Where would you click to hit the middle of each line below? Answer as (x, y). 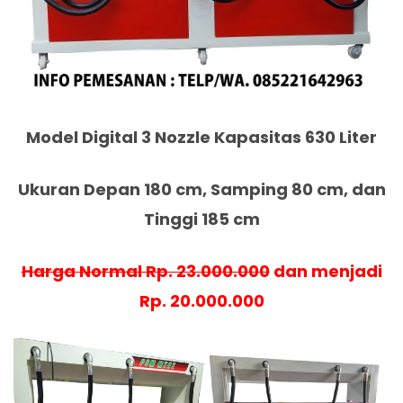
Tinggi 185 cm (201, 219)
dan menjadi (326, 272)
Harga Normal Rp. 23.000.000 (145, 272)
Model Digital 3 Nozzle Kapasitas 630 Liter (201, 138)
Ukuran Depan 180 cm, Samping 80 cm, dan (201, 190)
